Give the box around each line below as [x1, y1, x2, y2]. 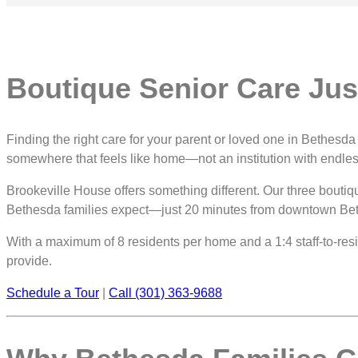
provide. [6, 253, 52, 268]
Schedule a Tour [6, 285, 99, 300]
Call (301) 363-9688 [109, 285, 222, 300]
